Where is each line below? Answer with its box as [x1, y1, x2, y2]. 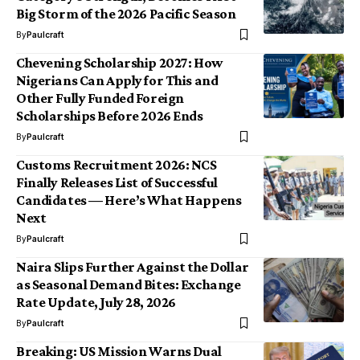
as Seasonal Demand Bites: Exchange [16, 276, 241, 292]
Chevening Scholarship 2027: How [16, 55, 223, 71]
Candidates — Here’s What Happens [16, 192, 242, 208]
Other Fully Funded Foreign [16, 90, 184, 106]
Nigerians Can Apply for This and [16, 72, 219, 88]
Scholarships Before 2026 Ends [16, 108, 203, 124]
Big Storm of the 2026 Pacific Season [16, 6, 236, 22]
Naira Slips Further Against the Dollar [16, 259, 249, 275]
